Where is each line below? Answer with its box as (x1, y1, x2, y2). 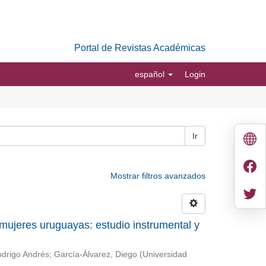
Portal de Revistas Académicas (74, 43, 205, 53)
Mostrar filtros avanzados (110, 171, 205, 180)
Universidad (142, 250, 187, 259)
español (135, 69, 167, 79)
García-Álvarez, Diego (53, 250, 137, 259)
